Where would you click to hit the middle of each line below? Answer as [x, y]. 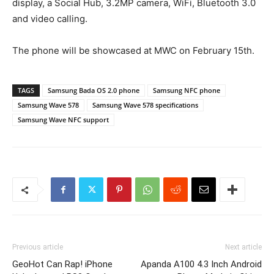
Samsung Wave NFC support [63, 120]
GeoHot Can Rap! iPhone [62, 264]
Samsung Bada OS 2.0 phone [94, 90]
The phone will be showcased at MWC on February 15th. [133, 50]
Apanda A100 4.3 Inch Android [201, 264]
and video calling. [50, 19]
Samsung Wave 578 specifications [145, 105]
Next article [243, 247]
